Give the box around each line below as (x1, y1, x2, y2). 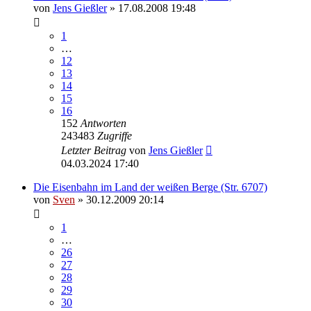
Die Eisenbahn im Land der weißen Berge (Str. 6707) (33, 180, 267, 193)
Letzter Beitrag (61, 144, 129, 156)
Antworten (81, 117, 126, 129)
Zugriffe (97, 129, 132, 142)
